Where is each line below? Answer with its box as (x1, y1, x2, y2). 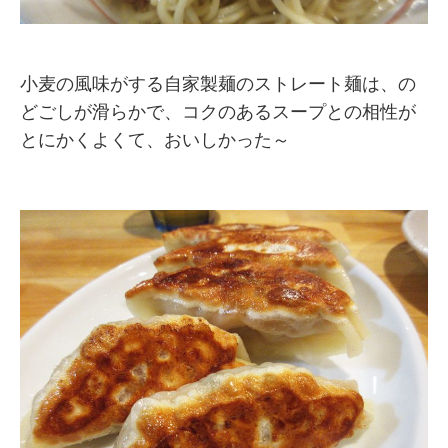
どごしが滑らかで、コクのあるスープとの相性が (20, 101, 416, 122)
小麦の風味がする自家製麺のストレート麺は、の (20, 73, 416, 94)
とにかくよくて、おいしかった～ (20, 129, 290, 150)
